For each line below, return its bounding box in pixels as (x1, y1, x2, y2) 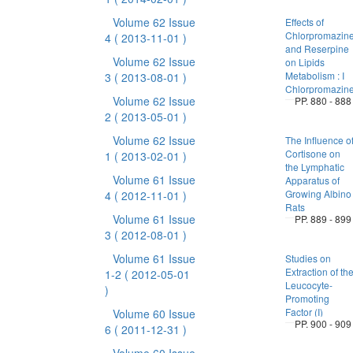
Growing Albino (284, 187, 351, 200)
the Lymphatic (284, 160, 344, 173)
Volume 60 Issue (112, 306, 195, 321)
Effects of (284, 15, 324, 28)
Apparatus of (284, 173, 340, 187)
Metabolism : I (284, 69, 344, 82)
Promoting (284, 292, 329, 305)
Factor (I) (284, 305, 323, 318)
